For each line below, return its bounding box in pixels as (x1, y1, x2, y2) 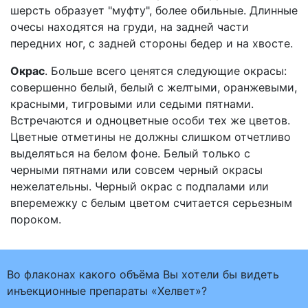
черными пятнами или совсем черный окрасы (10, 163, 263, 177)
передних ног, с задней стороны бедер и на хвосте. (10, 36, 293, 50)
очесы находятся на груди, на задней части (10, 20, 249, 34)
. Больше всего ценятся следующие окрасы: (45, 64, 287, 78)
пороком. (10, 212, 61, 226)
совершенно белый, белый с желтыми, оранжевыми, (10, 80, 297, 94)
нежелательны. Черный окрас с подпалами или (10, 179, 269, 193)
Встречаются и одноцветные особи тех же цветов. (10, 113, 290, 127)
